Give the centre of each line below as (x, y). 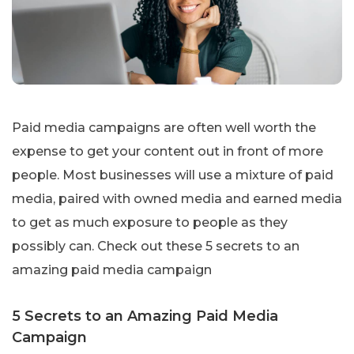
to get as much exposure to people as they (150, 222)
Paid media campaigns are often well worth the (164, 127)
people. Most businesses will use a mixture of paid (173, 175)
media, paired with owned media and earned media (177, 198)
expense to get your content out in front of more (168, 151)
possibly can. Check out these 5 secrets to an (156, 246)
